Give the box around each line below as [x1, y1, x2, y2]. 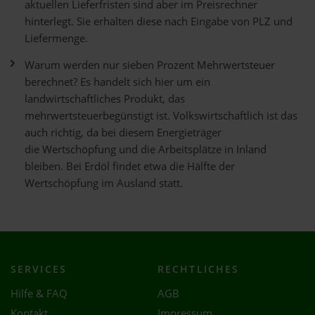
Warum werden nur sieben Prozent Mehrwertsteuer [25, 58, 275, 72]
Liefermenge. [25, 31, 88, 46]
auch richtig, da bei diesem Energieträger [25, 125, 221, 140]
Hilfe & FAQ [11, 286, 67, 301]
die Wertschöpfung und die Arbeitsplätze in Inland [25, 142, 266, 157]
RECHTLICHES [157, 262, 240, 276]
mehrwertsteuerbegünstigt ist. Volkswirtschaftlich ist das [25, 108, 297, 123]
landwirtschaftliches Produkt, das [25, 91, 185, 106]
